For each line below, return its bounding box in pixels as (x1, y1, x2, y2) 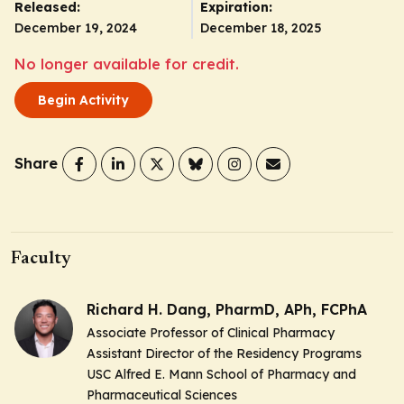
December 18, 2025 (200, 19, 323, 36)
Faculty (11, 249, 71, 268)
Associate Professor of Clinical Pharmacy (87, 324, 335, 341)
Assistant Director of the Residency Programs (87, 344, 362, 362)
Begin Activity (38, 91, 129, 108)
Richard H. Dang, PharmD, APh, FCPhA (87, 299, 367, 318)
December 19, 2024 (14, 19, 137, 36)
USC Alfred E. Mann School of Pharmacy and (87, 365, 356, 382)
